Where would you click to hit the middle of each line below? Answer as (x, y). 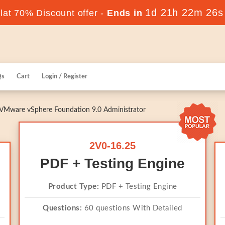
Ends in (125, 13)
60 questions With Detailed (132, 208)
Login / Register (65, 77)
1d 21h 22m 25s (184, 13)
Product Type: (73, 187)
